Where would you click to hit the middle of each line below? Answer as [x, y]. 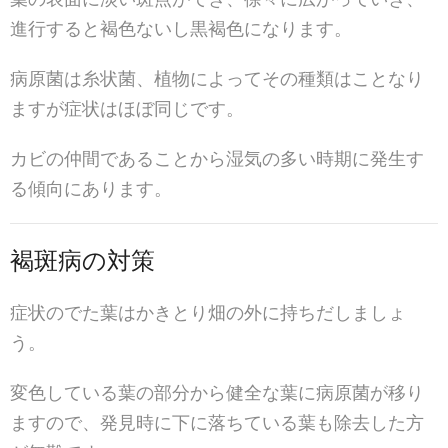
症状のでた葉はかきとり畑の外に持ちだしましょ [208, 311]
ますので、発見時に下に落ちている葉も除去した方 [217, 421]
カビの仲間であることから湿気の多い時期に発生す [217, 157]
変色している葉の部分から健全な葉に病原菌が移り [217, 391]
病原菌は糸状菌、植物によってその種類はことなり [217, 77]
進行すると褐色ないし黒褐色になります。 [181, 27]
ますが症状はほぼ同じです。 [127, 107]
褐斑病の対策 [82, 259]
